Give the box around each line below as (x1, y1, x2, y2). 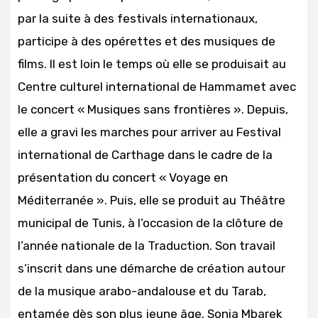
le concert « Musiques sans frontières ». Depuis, (18, 102, 288, 116)
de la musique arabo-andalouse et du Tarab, (18, 283, 266, 298)
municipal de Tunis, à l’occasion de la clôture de (18, 215, 283, 230)
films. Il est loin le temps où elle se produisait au (18, 56, 286, 71)
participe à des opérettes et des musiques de (18, 33, 275, 48)
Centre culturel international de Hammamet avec (18, 79, 296, 94)
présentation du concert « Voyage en (18, 170, 228, 185)
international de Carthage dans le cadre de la (18, 147, 273, 162)
